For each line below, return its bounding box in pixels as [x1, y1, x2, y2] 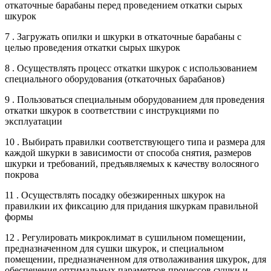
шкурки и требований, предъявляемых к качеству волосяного [5, 158, 259, 169]
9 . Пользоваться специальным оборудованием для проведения [5, 94, 264, 105]
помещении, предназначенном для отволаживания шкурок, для [5, 253, 266, 264]
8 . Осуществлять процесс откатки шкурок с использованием [5, 62, 257, 73]
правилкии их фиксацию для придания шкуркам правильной [5, 200, 258, 211]
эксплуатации [5, 116, 62, 126]
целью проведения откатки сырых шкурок [5, 42, 180, 53]
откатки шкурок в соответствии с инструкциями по [5, 105, 219, 116]
